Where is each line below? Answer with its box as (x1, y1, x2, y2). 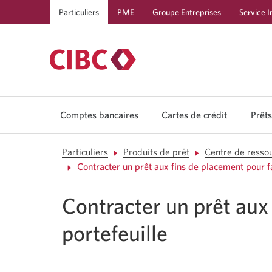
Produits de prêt (123, 146, 189, 157)
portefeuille (62, 220, 168, 245)
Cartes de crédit (161, 109, 227, 120)
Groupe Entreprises (152, 7, 221, 17)
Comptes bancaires (59, 109, 138, 120)
